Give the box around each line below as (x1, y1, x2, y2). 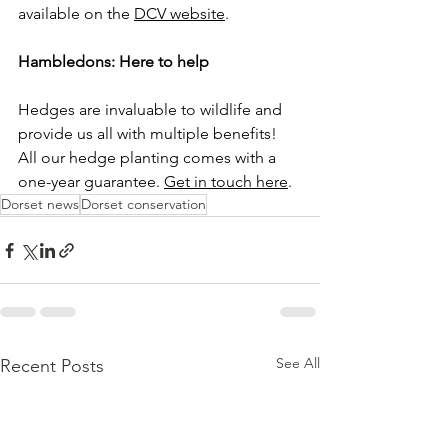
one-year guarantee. (18, 172, 164, 191)
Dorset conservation (81, 195, 206, 213)
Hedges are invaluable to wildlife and (18, 100, 286, 119)
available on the (18, 4, 134, 23)
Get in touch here (164, 172, 288, 191)
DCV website (134, 4, 225, 23)
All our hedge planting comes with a (18, 148, 280, 167)
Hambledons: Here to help (18, 52, 209, 71)
